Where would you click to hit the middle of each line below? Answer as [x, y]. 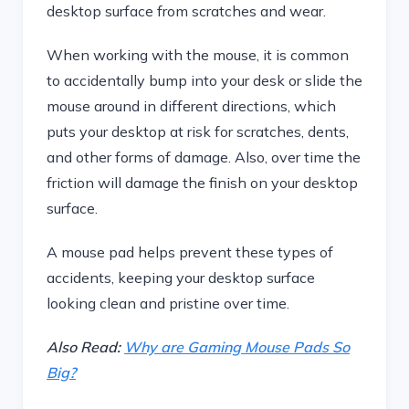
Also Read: [85, 347]
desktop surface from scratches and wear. [186, 11]
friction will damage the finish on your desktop [202, 183]
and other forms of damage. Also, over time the [204, 157]
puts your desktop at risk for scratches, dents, [198, 131]
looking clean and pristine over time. [168, 303]
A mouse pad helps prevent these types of [190, 252]
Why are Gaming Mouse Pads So [237, 347]
